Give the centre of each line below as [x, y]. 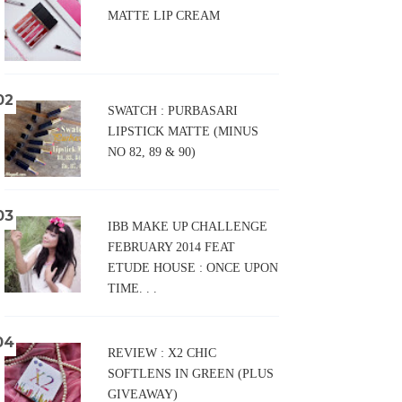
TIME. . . [132, 289]
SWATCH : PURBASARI [173, 111]
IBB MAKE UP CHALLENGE [188, 227]
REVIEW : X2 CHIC [162, 354]
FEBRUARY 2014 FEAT [171, 248]
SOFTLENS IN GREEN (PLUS [191, 374]
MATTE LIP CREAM [164, 16]
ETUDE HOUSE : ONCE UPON [193, 268]
